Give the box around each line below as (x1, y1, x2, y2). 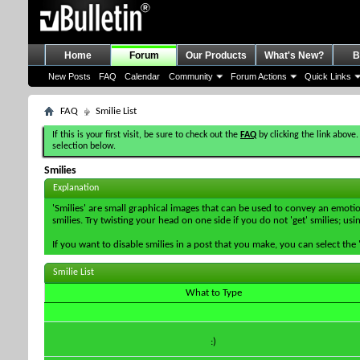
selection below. (52, 141, 116, 151)
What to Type (185, 288, 242, 298)
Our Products (186, 50, 247, 61)
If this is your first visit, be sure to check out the (52, 130, 240, 140)
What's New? (264, 50, 324, 61)
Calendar (125, 72, 160, 81)
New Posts (48, 72, 91, 81)
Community (169, 72, 213, 81)
